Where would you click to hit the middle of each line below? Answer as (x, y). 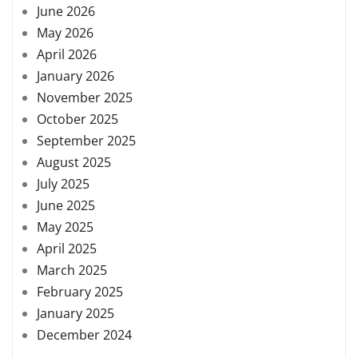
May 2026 (65, 32)
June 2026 (66, 11)
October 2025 (78, 119)
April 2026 (67, 54)
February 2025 (80, 291)
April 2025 (67, 248)
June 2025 (66, 205)
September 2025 (86, 140)
